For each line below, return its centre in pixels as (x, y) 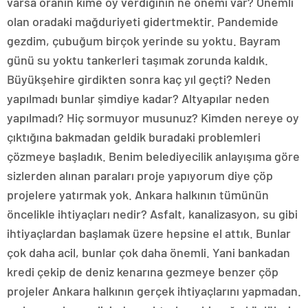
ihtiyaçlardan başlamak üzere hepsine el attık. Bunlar (149, 233)
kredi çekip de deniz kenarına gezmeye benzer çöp (143, 272)
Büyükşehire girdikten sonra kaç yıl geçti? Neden (139, 79)
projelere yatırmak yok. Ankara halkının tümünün (138, 195)
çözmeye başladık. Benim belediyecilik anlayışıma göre (153, 156)
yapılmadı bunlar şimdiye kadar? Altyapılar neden (138, 99)
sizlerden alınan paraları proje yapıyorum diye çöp (140, 176)
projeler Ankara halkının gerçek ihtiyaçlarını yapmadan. (154, 291)
